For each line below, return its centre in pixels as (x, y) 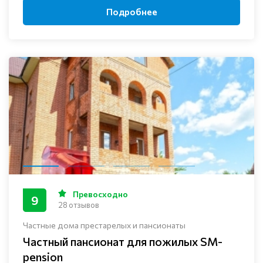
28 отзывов (79, 205)
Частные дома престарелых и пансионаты (104, 225)
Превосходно (100, 194)
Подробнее (131, 11)
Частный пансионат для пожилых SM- (123, 242)
